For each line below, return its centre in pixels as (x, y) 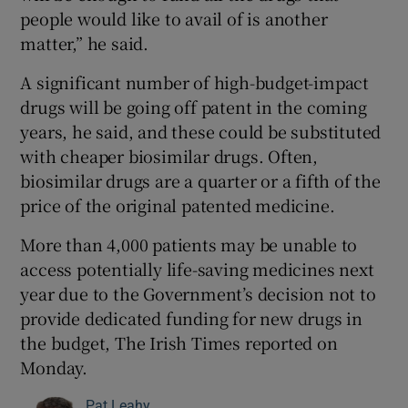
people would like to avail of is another (174, 18)
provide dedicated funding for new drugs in (192, 317)
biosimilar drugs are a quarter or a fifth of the (200, 180)
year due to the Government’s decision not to (198, 293)
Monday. (54, 367)
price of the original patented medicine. (178, 204)
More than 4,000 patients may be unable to (189, 244)
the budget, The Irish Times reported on (179, 342)
